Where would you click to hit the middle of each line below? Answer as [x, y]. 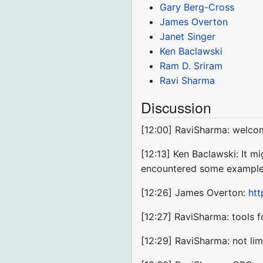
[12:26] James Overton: [195, 193]
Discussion [176, 107]
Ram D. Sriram [191, 66]
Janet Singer [188, 37]
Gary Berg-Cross [197, 7]
